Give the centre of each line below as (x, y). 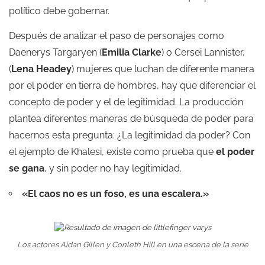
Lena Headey (41, 69)
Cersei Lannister (209, 53)
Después (28, 36)
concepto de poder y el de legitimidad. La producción (126, 102)
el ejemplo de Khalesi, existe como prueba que (112, 152)
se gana (27, 169)
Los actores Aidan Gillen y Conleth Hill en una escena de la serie (132, 245)
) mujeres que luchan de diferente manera (163, 69)
